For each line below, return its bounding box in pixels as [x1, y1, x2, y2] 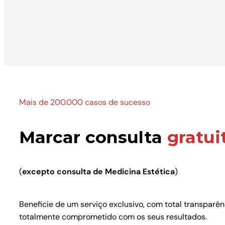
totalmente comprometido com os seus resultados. [19, 211, 207, 222]
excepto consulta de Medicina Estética [22, 166, 175, 177]
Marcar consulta [19, 126, 167, 147]
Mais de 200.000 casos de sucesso [19, 96, 150, 107]
